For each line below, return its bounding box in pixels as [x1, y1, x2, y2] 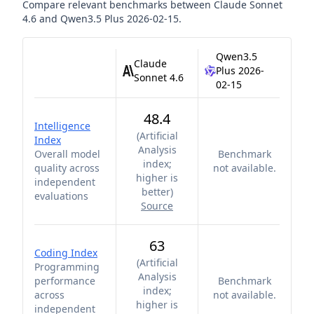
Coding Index [34, 246, 97, 259]
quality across [34, 161, 100, 175]
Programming [34, 260, 100, 273]
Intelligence [34, 119, 90, 132]
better [141, 185, 170, 198]
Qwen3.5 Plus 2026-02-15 [60, 12, 179, 25]
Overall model [34, 147, 100, 161]
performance [34, 274, 95, 287]
